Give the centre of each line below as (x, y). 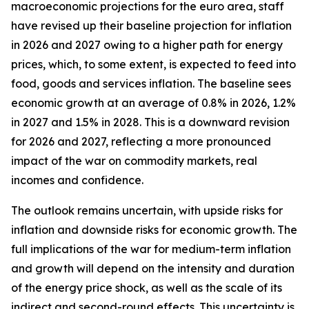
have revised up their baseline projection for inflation (151, 26)
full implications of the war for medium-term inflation (151, 249)
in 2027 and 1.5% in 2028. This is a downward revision (150, 122)
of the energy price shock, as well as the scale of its (147, 288)
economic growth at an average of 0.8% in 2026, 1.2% (153, 103)
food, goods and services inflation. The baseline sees (151, 83)
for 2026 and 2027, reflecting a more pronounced (141, 141)
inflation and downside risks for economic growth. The (154, 230)
